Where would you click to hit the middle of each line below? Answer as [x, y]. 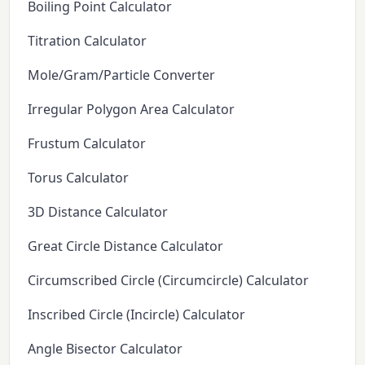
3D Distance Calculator [98, 211]
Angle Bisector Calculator [106, 348]
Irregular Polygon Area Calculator [132, 109]
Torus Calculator [79, 177]
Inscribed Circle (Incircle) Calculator [137, 314]
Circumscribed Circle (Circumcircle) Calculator [169, 280]
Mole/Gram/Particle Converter [122, 75]
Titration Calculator [88, 40]
